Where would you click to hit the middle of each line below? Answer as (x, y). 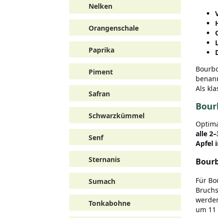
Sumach (102, 181)
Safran (99, 94)
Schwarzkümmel (117, 116)
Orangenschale (114, 28)
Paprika (101, 50)
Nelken (100, 6)
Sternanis (104, 159)
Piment (101, 72)
